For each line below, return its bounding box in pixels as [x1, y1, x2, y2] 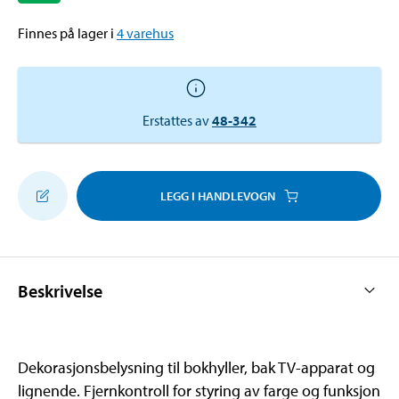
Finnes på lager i [18, 23, 114, 42]
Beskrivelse [18, 279, 102, 302]
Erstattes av [142, 110, 209, 129]
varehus [126, 23, 174, 42]
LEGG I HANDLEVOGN [159, 187, 275, 204]
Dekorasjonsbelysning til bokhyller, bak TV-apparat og [18, 356, 375, 378]
